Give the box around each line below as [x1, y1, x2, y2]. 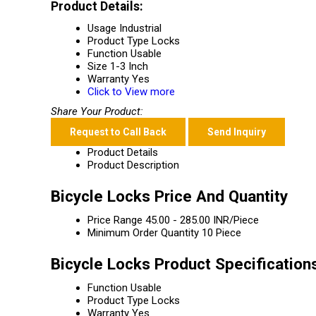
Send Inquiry [207, 126, 266, 138]
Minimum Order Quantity [87, 226, 199, 239]
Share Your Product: [51, 105, 143, 118]
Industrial [119, 22, 162, 35]
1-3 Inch [110, 60, 148, 73]
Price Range [87, 214, 142, 226]
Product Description [87, 159, 179, 171]
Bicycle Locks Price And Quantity [51, 187, 288, 205]
